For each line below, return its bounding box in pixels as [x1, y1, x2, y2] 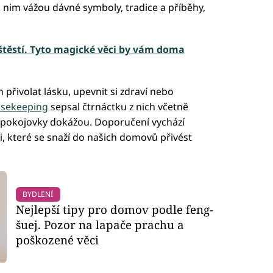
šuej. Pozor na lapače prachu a [16, 216, 185, 232]
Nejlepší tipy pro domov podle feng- [16, 201, 214, 217]
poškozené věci [16, 232, 99, 247]
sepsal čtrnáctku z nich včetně [48, 99, 188, 113]
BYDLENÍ [23, 188, 54, 199]
